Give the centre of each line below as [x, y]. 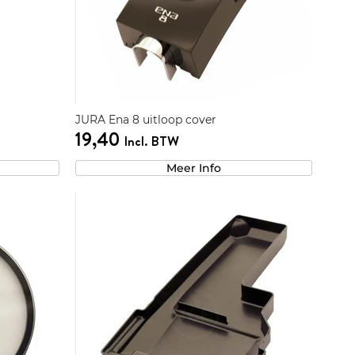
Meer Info [193, 168]
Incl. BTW [151, 141]
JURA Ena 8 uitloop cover [145, 120]
